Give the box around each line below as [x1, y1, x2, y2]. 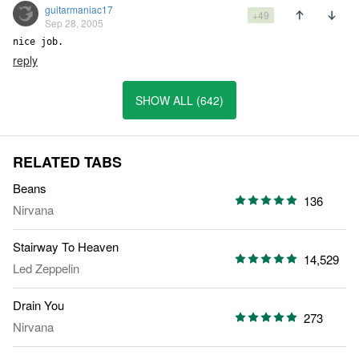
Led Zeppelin [13, 260, 79, 277]
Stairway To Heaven [13, 238, 119, 256]
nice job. [13, 36, 63, 48]
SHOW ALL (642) [135, 92, 224, 109]
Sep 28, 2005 [45, 16, 103, 30]
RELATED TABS [13, 151, 122, 173]
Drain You [13, 296, 64, 314]
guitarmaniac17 [45, 2, 113, 17]
